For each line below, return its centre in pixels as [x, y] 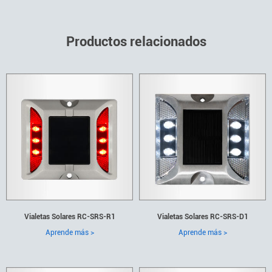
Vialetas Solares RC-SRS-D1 [202, 217]
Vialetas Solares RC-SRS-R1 [70, 217]
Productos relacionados [136, 42]
